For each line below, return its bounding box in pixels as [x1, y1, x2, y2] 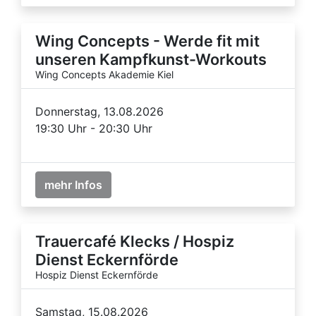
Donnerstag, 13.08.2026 [35, 104, 164, 119]
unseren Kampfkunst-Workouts [35, 49, 267, 68]
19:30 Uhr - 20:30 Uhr [35, 121, 152, 135]
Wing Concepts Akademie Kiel [35, 68, 174, 80]
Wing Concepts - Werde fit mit [35, 31, 260, 50]
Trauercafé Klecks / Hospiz [35, 231, 234, 250]
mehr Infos [44, 177, 102, 192]
